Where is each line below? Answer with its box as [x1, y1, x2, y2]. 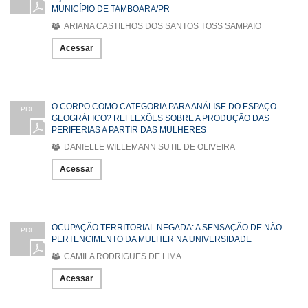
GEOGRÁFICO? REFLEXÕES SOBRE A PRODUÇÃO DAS [52, 113, 269, 124]
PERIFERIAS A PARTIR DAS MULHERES [52, 125, 206, 135]
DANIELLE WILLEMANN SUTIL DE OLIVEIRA [62, 142, 235, 153]
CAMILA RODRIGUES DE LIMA [62, 252, 181, 262]
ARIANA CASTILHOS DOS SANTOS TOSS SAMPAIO [62, 21, 261, 32]
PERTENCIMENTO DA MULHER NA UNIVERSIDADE [52, 234, 252, 245]
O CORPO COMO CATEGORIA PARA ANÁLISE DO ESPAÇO [52, 102, 276, 112]
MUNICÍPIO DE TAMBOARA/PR [52, 4, 170, 14]
